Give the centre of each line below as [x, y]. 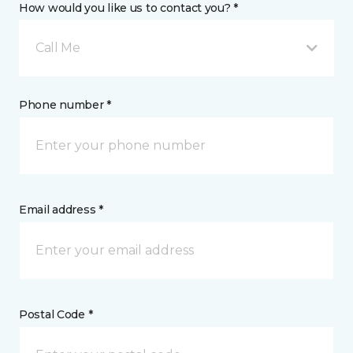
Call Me [58, 48]
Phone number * [65, 105]
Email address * [61, 210]
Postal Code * [56, 315]
